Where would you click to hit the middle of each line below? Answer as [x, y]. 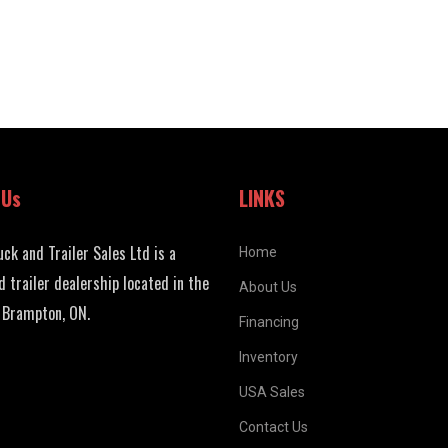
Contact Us [273, 427]
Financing [269, 322]
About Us [268, 287]
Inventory [268, 357]
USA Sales [272, 392]
